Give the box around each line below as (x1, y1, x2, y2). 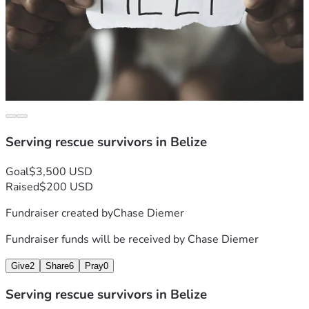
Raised (6, 179, 39, 195)
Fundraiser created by (6, 205, 113, 221)
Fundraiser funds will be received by (6, 231, 188, 247)
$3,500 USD (29, 163, 92, 179)
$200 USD (39, 179, 93, 195)
